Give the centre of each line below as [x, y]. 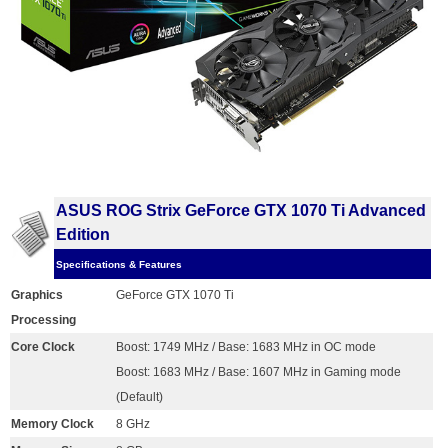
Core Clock [43, 347]
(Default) [139, 397]
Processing [43, 320]
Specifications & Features [119, 265]
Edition [83, 235]
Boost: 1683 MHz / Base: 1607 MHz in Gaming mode [258, 372]
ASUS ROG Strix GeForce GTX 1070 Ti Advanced [241, 211]
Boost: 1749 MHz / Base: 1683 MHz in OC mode [246, 347]
